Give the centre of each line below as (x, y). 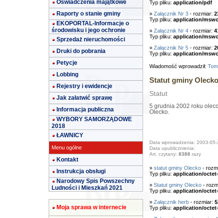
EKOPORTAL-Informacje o (93, 23)
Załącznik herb (171, 202)
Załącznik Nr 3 (171, 14)
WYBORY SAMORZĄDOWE (94, 119)
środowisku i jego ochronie (89, 30)
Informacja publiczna (85, 109)
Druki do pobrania (81, 51)
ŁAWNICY (70, 135)
